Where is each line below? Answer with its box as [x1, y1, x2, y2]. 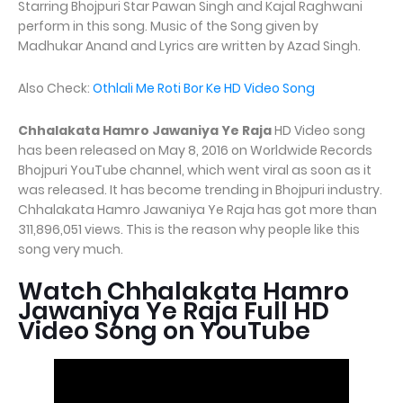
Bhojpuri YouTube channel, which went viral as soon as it [18, 161, 372, 179]
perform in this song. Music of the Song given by [18, 17, 318, 35]
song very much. [18, 240, 123, 258]
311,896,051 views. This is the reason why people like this [18, 220, 360, 238]
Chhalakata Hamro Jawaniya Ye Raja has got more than [18, 201, 377, 219]
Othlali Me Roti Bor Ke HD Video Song [93, 79, 315, 97]
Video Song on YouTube [18, 314, 310, 347]
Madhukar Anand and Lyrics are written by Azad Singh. [18, 37, 361, 55]
